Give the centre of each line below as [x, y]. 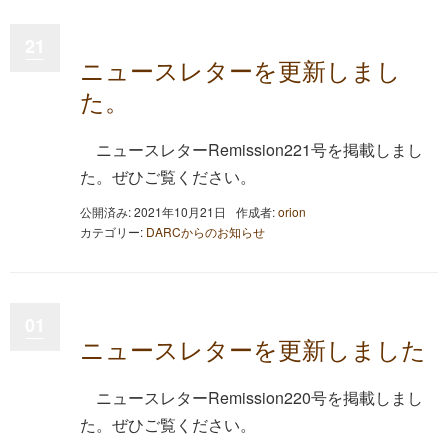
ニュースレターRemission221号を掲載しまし [259, 149]
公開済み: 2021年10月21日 [153, 211]
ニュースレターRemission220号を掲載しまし [259, 397]
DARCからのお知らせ [205, 231]
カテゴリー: [113, 231]
